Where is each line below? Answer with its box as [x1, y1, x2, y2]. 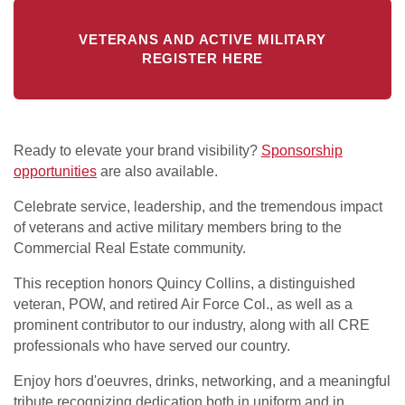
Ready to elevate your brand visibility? [14, 142, 261, 158]
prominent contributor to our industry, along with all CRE [14, 316, 370, 333]
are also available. [97, 163, 218, 179]
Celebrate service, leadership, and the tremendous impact [14, 198, 382, 214]
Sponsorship [261, 142, 343, 158]
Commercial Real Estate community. [14, 240, 250, 256]
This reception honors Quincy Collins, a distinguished [14, 275, 355, 291]
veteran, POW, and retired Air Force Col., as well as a [14, 296, 353, 312]
